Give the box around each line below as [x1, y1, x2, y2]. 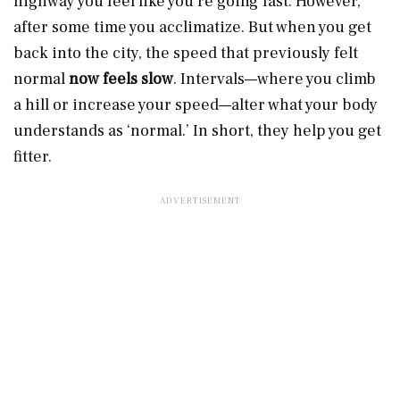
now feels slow [69, 68, 173, 89]
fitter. [13, 146, 55, 167]
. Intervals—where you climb [173, 68, 376, 89]
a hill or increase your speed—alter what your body [13, 94, 378, 115]
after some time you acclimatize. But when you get [13, 16, 371, 37]
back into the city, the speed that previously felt [13, 42, 358, 63]
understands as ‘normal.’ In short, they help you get [13, 120, 381, 141]
